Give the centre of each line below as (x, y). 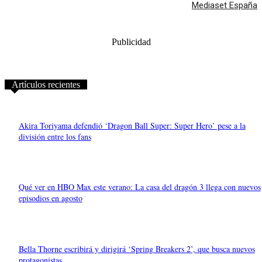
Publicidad (131, 42)
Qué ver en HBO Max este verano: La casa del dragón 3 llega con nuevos (139, 187)
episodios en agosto (50, 198)
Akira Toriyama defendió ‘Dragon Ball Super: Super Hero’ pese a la (132, 125)
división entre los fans (55, 136)
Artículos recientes (46, 85)
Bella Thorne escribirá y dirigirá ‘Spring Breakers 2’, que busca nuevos (137, 249)
